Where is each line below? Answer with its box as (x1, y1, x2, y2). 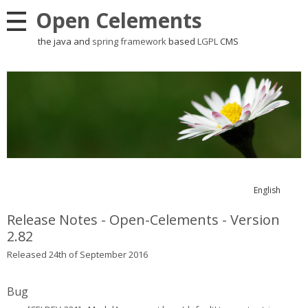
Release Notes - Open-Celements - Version (7, 210, 280, 230)
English (254, 184, 280, 197)
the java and (36, 35, 92, 47)
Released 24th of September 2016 (7, 248, 148, 261)
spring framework (92, 35, 166, 47)
